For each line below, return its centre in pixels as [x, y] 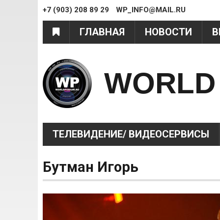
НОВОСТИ [168, 32]
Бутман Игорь [91, 167]
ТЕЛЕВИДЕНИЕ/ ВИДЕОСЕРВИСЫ [131, 134]
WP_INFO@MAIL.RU [150, 10]
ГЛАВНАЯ [102, 32]
